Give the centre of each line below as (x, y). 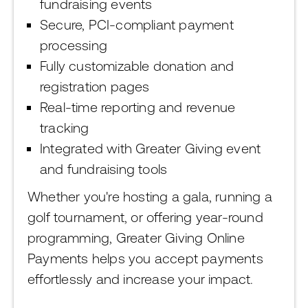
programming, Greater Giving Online (136, 238)
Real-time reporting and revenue (138, 107)
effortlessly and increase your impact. (141, 279)
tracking (65, 128)
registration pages (95, 86)
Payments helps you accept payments (145, 258)
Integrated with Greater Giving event (151, 148)
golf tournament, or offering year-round (145, 217)
